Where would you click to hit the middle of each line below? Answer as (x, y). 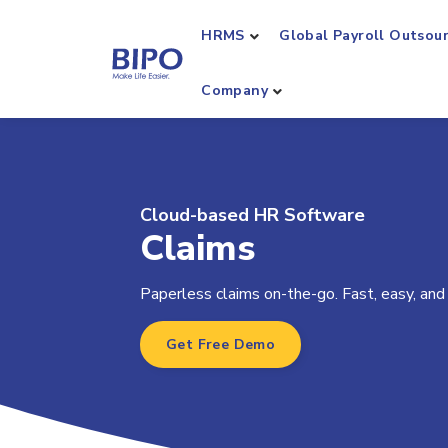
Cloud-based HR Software (252, 214)
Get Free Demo (221, 344)
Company (234, 90)
